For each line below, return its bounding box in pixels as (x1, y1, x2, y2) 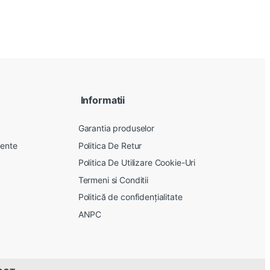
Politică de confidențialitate (78, 192, 183, 202)
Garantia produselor (78, 122, 154, 133)
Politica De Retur (78, 140, 142, 151)
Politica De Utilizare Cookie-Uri (78, 157, 196, 168)
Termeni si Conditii (78, 174, 148, 185)
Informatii (78, 94, 125, 107)
